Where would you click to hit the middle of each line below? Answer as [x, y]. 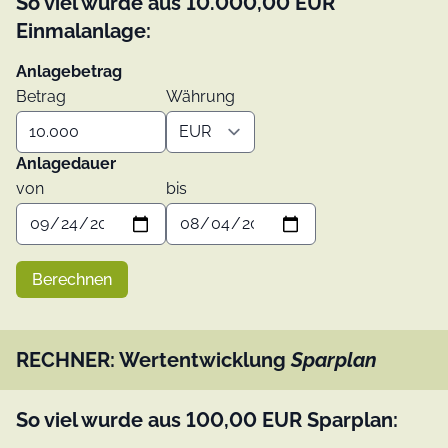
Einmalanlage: [83, 30]
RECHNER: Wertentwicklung [153, 359]
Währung [200, 96]
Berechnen [72, 279]
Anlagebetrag [69, 71]
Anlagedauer [66, 163]
